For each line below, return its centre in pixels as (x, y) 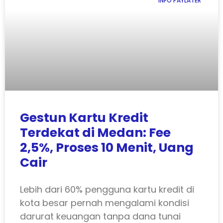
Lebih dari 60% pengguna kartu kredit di (107, 190)
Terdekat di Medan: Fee (95, 133)
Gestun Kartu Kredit (84, 118)
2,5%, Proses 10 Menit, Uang (107, 148)
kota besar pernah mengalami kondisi (105, 203)
